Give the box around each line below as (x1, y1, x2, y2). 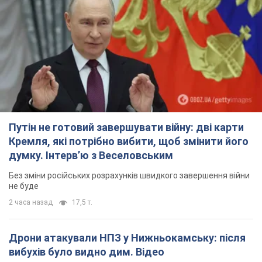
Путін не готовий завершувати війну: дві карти (9, 121, 244, 134)
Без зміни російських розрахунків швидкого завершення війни (9, 171, 250, 181)
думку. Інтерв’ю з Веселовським (9, 149, 173, 162)
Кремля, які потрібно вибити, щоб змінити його (9, 135, 249, 148)
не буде (9, 181, 39, 191)
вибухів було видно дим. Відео (9, 246, 164, 258)
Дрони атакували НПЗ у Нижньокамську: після (9, 232, 246, 244)
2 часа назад (9, 198, 53, 207)
